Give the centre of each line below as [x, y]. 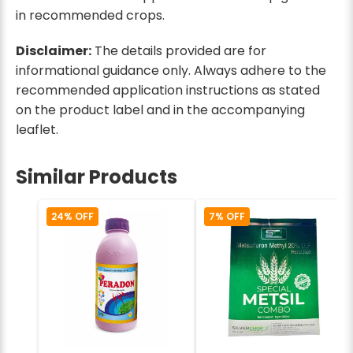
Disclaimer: [54, 50]
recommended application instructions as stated [168, 90]
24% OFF [72, 216]
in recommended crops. [90, 16]
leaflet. [37, 129]
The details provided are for [179, 50]
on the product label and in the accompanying [160, 110]
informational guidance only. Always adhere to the [171, 70]
